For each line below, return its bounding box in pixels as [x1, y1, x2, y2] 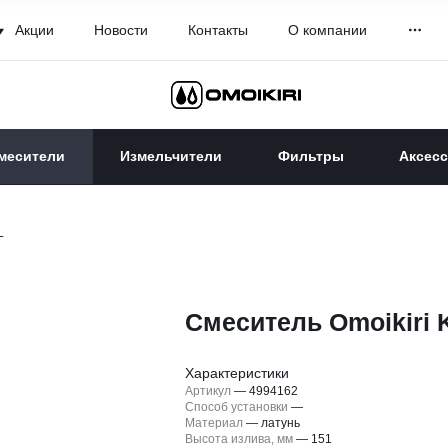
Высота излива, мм [185, 431, 294, 446]
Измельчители [120, 148, 223, 164]
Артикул [185, 383, 232, 398]
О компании [288, 21, 367, 38]
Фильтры [277, 148, 344, 164]
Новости [94, 21, 148, 38]
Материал [185, 415, 244, 430]
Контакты [188, 21, 248, 38]
